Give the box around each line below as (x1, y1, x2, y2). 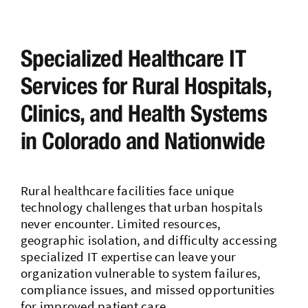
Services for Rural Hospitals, (20, 71, 272, 100)
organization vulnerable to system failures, (20, 264, 261, 281)
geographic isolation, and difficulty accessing (20, 231, 278, 248)
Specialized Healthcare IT (20, 43, 246, 72)
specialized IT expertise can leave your (20, 247, 236, 265)
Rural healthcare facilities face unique (20, 181, 234, 199)
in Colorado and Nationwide (20, 126, 265, 155)
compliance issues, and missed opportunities (20, 280, 275, 298)
